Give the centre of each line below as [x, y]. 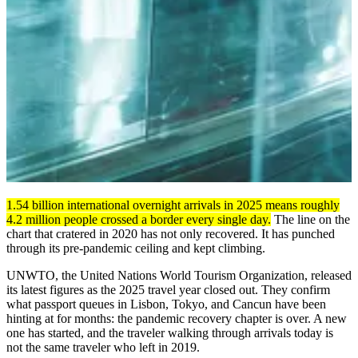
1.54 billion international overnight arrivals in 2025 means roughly [173, 205]
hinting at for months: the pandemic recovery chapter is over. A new [177, 318]
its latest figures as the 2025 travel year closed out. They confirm [168, 289]
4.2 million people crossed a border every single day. [139, 219]
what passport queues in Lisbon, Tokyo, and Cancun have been [166, 304]
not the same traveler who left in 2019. [103, 347]
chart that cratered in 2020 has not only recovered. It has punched [171, 233]
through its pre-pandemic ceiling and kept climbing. [136, 248]
